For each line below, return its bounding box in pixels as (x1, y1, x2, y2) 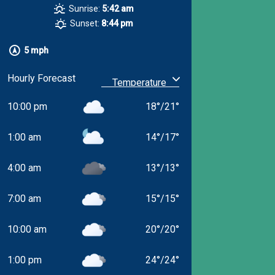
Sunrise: (69, 3, 101, 14)
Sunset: (69, 18, 99, 28)
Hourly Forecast (7, 72, 76, 84)
